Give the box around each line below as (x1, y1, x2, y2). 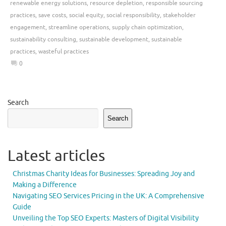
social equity (69, 11, 103, 19)
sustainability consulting (10, 35, 76, 43)
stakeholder (163, 11, 196, 19)
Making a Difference (13, 181, 77, 190)
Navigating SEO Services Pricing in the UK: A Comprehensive (13, 192, 204, 201)
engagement (10, 23, 45, 31)
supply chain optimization (112, 23, 182, 31)
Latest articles (8, 146, 105, 166)
